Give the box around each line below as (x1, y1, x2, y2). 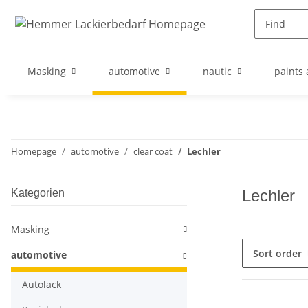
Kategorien (11, 187, 65, 199)
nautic (203, 65, 232, 78)
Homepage (11, 145, 56, 157)
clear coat (133, 145, 173, 157)
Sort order (253, 247, 302, 260)
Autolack (22, 278, 61, 291)
